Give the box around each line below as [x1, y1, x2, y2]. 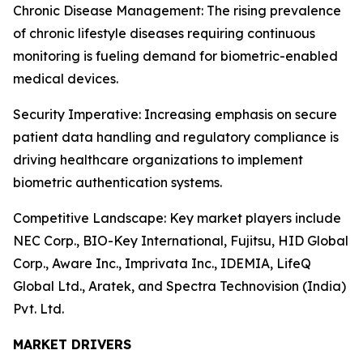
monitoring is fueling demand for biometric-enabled [13, 48, 338, 64]
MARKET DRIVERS [13, 336, 131, 352]
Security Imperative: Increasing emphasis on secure [13, 106, 337, 122]
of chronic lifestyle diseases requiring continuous [13, 25, 315, 41]
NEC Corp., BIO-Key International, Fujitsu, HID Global [13, 233, 348, 249]
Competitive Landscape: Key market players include [13, 210, 341, 226]
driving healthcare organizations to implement [13, 152, 303, 168]
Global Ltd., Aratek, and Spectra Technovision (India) [13, 278, 346, 294]
